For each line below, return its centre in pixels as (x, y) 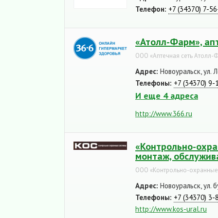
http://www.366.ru (164, 114)
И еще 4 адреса (167, 96)
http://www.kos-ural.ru (171, 209)
